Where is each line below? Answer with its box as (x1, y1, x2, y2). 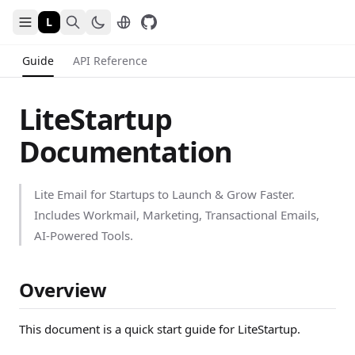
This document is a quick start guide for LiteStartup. (19, 321, 300, 337)
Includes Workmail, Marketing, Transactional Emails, (34, 207, 319, 223)
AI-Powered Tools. (34, 227, 133, 243)
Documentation (19, 132, 232, 171)
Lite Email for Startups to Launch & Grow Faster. (34, 186, 295, 202)
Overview (19, 277, 107, 303)
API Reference (73, 53, 147, 68)
